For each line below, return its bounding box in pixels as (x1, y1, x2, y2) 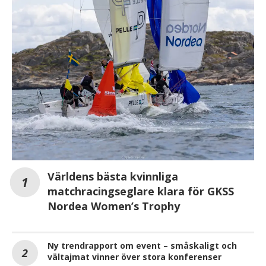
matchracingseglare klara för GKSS (47, 184, 234, 199)
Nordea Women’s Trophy (47, 199, 180, 214)
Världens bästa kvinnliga (47, 169, 178, 184)
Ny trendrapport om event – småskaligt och (47, 240, 237, 252)
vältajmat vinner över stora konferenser (47, 251, 221, 263)
